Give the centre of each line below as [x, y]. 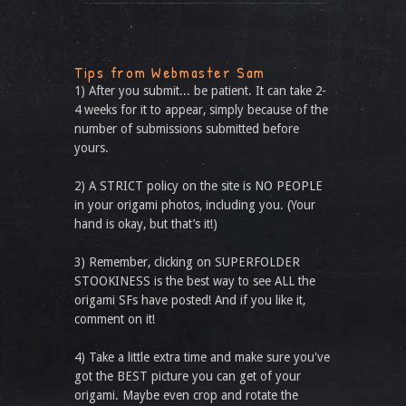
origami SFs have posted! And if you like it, [190, 300]
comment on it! [115, 319]
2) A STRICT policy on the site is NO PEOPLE [198, 186]
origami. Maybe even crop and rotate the [186, 395]
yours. [92, 148]
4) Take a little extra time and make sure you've [202, 357]
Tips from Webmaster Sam [170, 72]
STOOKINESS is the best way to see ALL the [195, 281]
